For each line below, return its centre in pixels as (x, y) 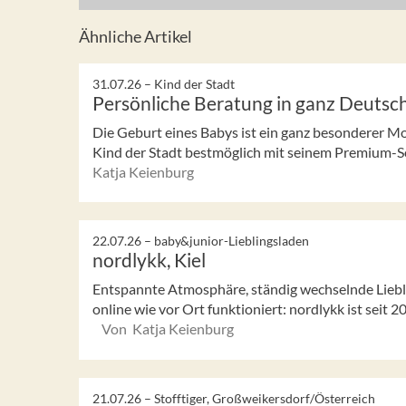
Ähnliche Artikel (135, 36)
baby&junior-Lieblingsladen (232, 241)
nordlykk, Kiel (149, 260)
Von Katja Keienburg (168, 329)
